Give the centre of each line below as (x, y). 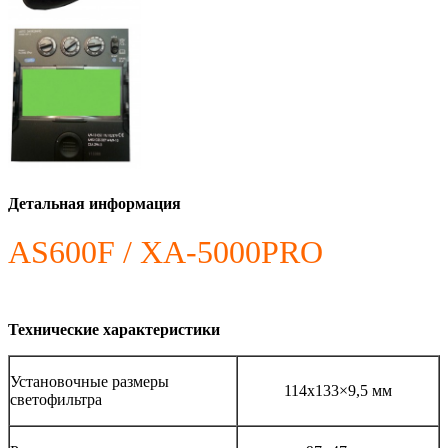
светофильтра (56, 399)
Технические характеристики (114, 329)
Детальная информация (94, 203)
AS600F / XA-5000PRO (165, 251)
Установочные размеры (89, 381)
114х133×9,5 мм (338, 390)
